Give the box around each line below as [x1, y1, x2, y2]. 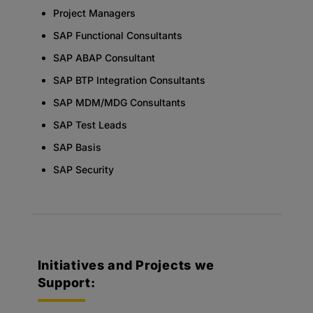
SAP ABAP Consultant [52, 51, 155, 64]
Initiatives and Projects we [37, 257, 215, 272]
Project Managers [52, 6, 136, 19]
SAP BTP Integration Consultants [52, 73, 205, 86]
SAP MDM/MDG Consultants [52, 96, 186, 108]
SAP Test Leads [52, 118, 127, 131]
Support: [37, 275, 96, 290]
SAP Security [52, 163, 114, 175]
